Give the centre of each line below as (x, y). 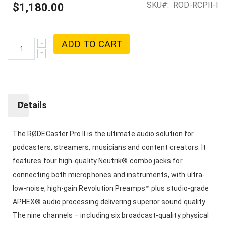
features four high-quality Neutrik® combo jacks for (98, 161)
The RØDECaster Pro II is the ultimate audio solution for (103, 133)
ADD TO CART (92, 44)
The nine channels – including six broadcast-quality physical (111, 215)
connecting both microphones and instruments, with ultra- (109, 174)
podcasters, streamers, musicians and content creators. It (109, 147)
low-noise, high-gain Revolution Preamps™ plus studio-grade (111, 188)
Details (32, 105)
